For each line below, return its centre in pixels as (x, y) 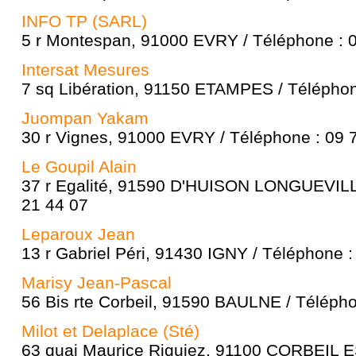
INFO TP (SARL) (84, 21)
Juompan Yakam (85, 118)
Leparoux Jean (78, 234)
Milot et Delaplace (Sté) (110, 331)
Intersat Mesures (85, 70)
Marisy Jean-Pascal (97, 282)
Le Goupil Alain (79, 166)
